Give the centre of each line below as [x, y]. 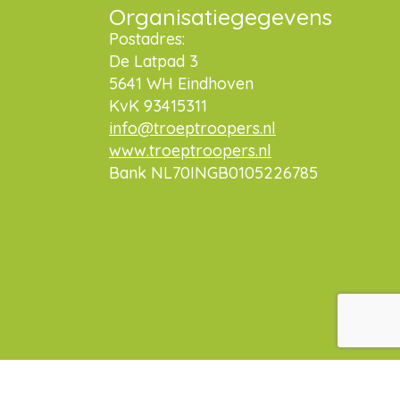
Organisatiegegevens [221, 17]
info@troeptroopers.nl [192, 129]
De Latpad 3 [154, 62]
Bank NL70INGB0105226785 [213, 173]
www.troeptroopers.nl [190, 151]
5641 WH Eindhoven [181, 84]
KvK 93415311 [158, 106]
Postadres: [147, 39]
